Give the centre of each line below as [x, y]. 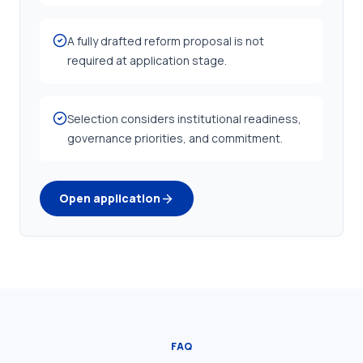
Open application [110, 198]
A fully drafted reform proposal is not [166, 41]
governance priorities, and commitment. [175, 138]
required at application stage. [147, 60]
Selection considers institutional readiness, [184, 119]
